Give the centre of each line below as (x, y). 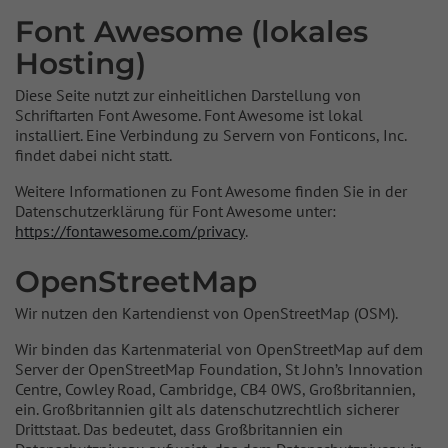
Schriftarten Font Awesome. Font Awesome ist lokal (189, 115)
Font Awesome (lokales (191, 31)
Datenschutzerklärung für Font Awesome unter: (175, 211)
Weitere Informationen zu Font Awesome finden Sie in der (211, 191)
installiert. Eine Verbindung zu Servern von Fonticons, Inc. (210, 135)
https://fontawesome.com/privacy (130, 231)
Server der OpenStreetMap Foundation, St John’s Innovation (219, 369)
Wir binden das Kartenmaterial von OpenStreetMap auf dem (219, 349)
